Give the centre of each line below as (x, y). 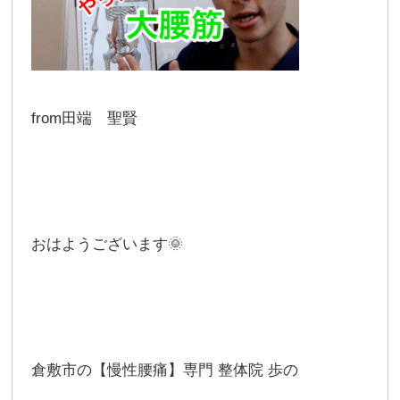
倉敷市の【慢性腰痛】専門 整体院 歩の (165, 370)
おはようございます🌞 (108, 244)
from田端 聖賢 (85, 118)
